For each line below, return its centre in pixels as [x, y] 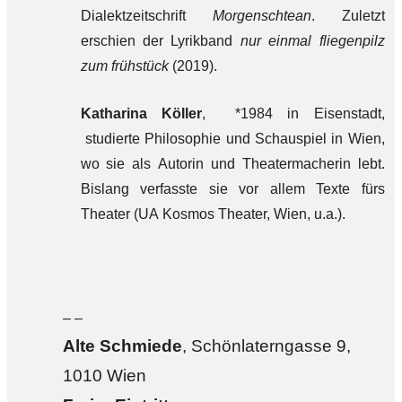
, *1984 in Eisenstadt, [293, 114]
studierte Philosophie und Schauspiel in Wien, [232, 139]
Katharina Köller [141, 114]
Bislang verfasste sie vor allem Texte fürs [232, 189]
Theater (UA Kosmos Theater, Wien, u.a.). [213, 214]
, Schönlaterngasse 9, [266, 346]
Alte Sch [97, 346]
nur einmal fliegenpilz [312, 41]
